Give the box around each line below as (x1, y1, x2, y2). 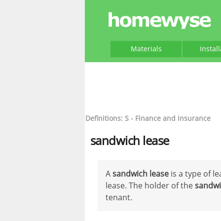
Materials (130, 44, 162, 53)
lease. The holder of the (106, 180, 195, 191)
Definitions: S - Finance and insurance (85, 113, 211, 123)
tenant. (106, 192, 132, 203)
